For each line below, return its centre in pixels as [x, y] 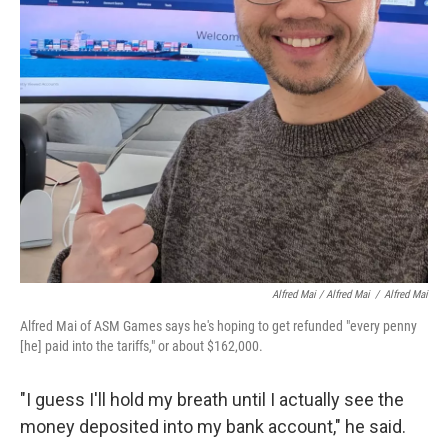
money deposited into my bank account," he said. [213, 426]
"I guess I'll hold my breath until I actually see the [212, 399]
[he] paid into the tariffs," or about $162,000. [141, 346]
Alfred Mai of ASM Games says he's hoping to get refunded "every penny [218, 326]
